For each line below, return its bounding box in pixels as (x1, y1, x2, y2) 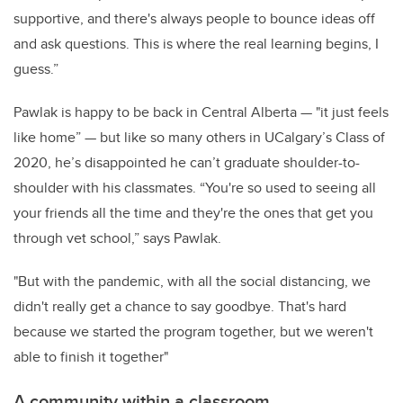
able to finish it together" (13, 346, 168, 368)
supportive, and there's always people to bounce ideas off (13, 8, 375, 30)
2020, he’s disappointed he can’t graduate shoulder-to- (13, 152, 360, 174)
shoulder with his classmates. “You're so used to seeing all (13, 177, 376, 199)
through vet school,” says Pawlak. (13, 228, 221, 249)
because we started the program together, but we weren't (13, 321, 373, 343)
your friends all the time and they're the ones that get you (13, 202, 373, 224)
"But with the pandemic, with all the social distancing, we (13, 271, 371, 292)
